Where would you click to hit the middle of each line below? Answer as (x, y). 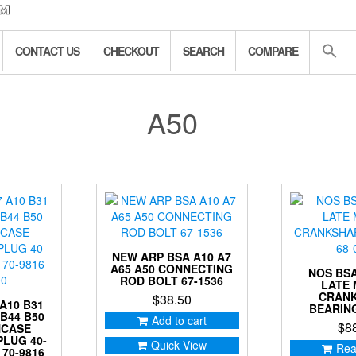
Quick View (179, 345)
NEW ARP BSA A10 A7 (172, 257)
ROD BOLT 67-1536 (172, 281)
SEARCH (203, 51)
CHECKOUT (131, 51)
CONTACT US (47, 51)
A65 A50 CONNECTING (172, 269)
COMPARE (273, 51)
